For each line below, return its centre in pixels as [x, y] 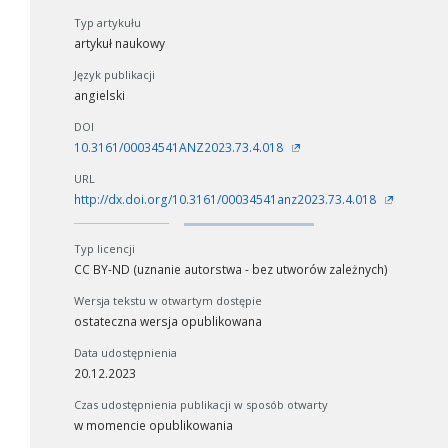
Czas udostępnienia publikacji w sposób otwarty [201, 404]
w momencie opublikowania [153, 425]
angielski [99, 95]
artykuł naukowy [119, 43]
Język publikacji [114, 74]
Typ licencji [104, 248]
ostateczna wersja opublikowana [168, 321]
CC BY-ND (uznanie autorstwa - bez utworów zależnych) [231, 269]
